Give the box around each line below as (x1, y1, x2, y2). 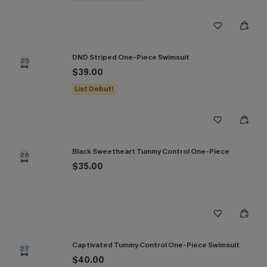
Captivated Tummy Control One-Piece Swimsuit (72, 240, 240, 250)
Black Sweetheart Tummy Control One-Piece (72, 146, 229, 156)
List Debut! (74, 84, 113, 94)
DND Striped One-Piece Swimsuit (72, 52, 190, 62)
